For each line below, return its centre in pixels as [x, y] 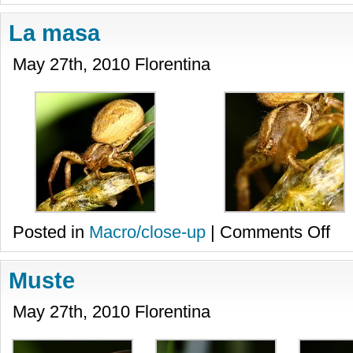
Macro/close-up [147, 232]
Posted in [51, 232]
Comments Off [275, 232]
